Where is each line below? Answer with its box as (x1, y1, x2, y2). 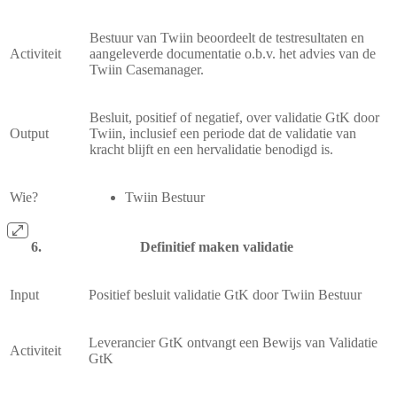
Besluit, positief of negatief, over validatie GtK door (90, 109, 379, 125)
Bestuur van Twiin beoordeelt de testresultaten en (90, 29, 364, 45)
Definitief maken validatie (139, 238, 293, 254)
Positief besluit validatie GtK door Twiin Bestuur (89, 286, 362, 302)
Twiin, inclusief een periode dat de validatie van (90, 125, 356, 141)
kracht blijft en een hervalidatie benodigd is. (90, 141, 333, 157)
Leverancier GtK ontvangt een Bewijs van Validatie (89, 334, 378, 350)
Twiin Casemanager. (90, 61, 204, 77)
